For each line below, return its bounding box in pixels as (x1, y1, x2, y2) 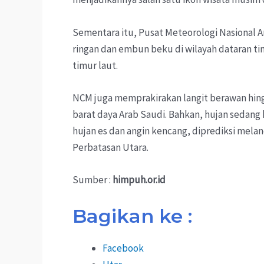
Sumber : (72, 173, 113, 186)
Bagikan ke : (72, 204, 192, 228)
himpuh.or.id (113, 173, 166, 186)
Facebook (103, 242, 144, 255)
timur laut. (72, 58, 118, 72)
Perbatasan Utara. (72, 140, 148, 154)
